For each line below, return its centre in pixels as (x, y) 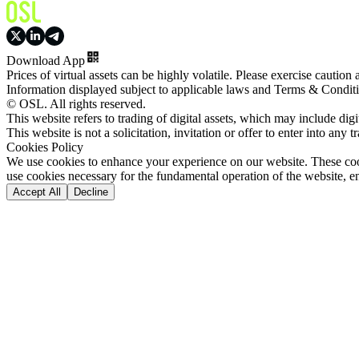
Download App (46, 61)
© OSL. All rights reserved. (76, 104)
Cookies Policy (45, 147)
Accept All (37, 192)
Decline (91, 192)
